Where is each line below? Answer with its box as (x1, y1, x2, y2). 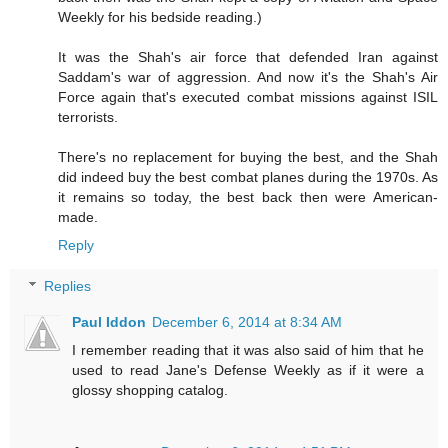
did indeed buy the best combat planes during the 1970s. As (58, 168, 438, 185)
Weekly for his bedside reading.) (58, 8, 262, 25)
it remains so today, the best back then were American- (58, 188, 438, 205)
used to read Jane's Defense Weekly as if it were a (72, 362, 424, 379)
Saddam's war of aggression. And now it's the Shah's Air (58, 68, 438, 85)
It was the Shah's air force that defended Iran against (58, 48, 438, 65)
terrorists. (58, 108, 118, 125)
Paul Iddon (72, 314, 147, 331)
